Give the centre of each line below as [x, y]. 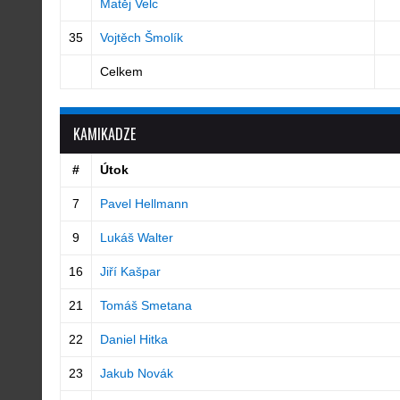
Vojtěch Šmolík [141, 37]
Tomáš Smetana [146, 305]
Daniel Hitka [133, 339]
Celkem [121, 71]
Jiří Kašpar [130, 271]
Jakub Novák [136, 373]
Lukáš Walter [136, 237]
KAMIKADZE [104, 134]
